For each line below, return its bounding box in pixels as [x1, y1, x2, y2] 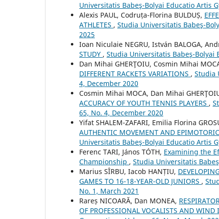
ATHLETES [79, 20, 113, 30]
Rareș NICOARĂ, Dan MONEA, [79, 196, 179, 206]
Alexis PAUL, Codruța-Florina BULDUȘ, [79, 10, 204, 20]
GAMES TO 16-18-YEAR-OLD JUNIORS [79, 176, 201, 186]
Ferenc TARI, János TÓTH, [79, 147, 164, 157]
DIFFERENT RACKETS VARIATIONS [79, 69, 191, 79]
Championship [79, 157, 129, 167]
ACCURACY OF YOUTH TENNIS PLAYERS [79, 98, 209, 108]
